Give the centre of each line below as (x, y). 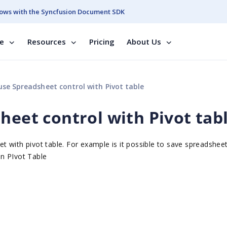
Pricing (102, 42)
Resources (47, 42)
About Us (144, 42)
